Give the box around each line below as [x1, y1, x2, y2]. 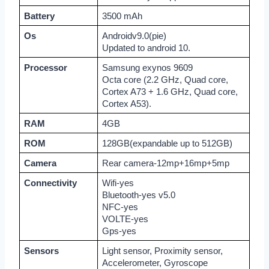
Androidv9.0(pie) [101, 31, 166, 41]
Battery [23, 11, 55, 22]
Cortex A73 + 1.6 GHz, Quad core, [101, 87, 238, 97]
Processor [23, 63, 67, 73]
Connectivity [23, 178, 77, 189]
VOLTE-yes [101, 214, 148, 225]
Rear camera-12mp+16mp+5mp [101, 159, 229, 169]
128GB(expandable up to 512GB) [101, 139, 232, 149]
